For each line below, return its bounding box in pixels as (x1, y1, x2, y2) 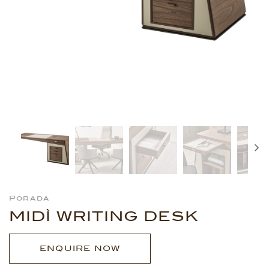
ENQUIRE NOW (40, 243, 121, 253)
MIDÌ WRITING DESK (9, 208, 198, 224)
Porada (9, 193, 50, 202)
